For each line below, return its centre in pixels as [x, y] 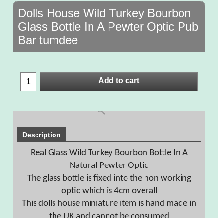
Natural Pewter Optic [109, 166]
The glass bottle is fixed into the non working [109, 178]
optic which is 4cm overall [109, 191]
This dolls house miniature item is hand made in [109, 204]
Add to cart [119, 81]
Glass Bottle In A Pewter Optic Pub [108, 27]
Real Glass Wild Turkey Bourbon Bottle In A [109, 153]
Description [42, 135]
